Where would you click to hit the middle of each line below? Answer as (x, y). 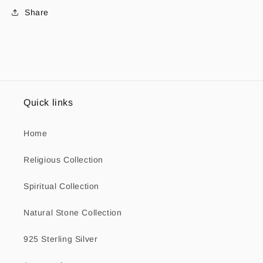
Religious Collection (63, 160)
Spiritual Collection (61, 186)
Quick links (48, 102)
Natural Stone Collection (73, 213)
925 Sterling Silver (61, 239)
